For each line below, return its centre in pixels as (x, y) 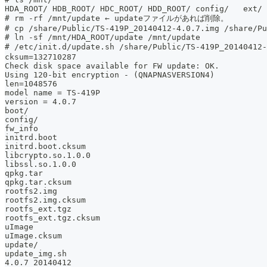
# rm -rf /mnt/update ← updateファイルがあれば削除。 (117, 18)
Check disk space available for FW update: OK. (112, 66)
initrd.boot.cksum (45, 147)
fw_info (21, 129)
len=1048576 (31, 84)
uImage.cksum (33, 236)
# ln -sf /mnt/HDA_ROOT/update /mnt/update (103, 38)
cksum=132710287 (41, 57)
